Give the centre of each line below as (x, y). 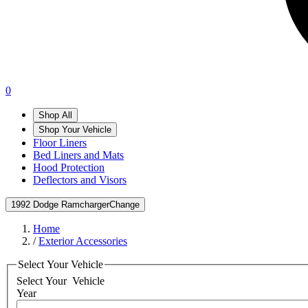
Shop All (55, 115)
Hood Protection (69, 167)
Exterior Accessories (83, 241)
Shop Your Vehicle (75, 130)
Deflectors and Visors (80, 180)
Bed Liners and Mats (78, 155)
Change (124, 205)
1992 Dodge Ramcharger (60, 205)
